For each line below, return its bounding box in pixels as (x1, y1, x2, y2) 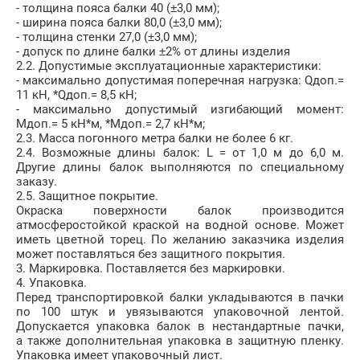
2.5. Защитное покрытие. (16, 189, 158, 204)
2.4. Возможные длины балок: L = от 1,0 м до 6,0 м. (16, 145, 344, 161)
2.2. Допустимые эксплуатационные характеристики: (16, 59, 321, 74)
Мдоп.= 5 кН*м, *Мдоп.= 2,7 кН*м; (16, 117, 205, 132)
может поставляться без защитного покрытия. (16, 247, 285, 262)
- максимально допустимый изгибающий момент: (16, 102, 344, 117)
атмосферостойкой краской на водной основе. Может (16, 218, 344, 233)
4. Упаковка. (16, 276, 87, 291)
